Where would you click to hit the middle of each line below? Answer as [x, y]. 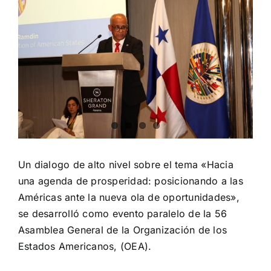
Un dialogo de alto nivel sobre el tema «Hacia [126, 165]
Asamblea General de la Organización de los [123, 230]
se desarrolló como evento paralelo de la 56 [123, 214]
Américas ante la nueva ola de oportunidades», [129, 198]
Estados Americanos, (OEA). [85, 247]
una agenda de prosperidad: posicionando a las [131, 181]
